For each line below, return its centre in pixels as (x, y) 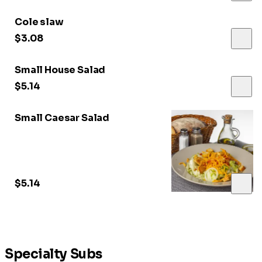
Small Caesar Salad (62, 118)
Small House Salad (60, 70)
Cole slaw (39, 22)
